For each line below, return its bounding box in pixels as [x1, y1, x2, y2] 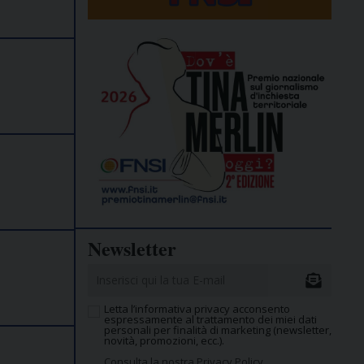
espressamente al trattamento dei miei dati [104, 312, 317, 327]
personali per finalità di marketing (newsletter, [104, 323, 331, 338]
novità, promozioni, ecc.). [104, 333, 224, 349]
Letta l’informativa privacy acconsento [104, 301, 290, 317]
